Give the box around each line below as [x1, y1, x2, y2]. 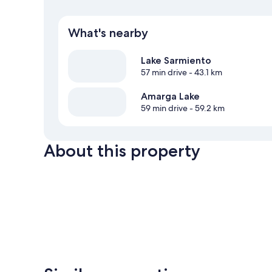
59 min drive [141, 103, 188, 114]
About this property [44, 140, 200, 161]
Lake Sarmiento [141, 55, 211, 67]
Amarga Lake [141, 90, 200, 103]
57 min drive [141, 67, 187, 78]
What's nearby [68, 25, 148, 41]
